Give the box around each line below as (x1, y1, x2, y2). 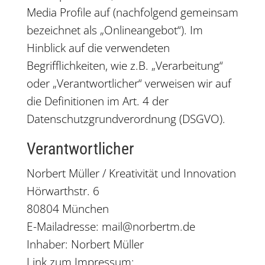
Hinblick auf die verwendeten (26, 40, 170, 56)
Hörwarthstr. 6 (26, 183, 99, 199)
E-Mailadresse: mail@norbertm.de (26, 219, 195, 234)
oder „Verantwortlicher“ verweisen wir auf (26, 76, 231, 91)
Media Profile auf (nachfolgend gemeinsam (26, 5, 238, 20)
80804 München (26, 201, 109, 216)
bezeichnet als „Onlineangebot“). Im (26, 22, 203, 38)
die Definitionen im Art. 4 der (26, 93, 169, 109)
